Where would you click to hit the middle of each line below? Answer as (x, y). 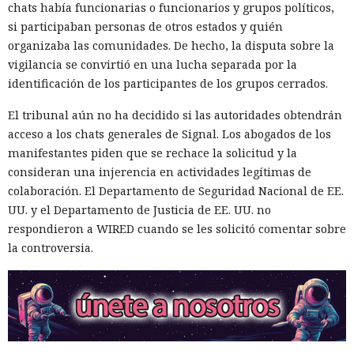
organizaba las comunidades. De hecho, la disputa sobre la (171, 46)
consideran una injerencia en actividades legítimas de (160, 172)
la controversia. (51, 248)
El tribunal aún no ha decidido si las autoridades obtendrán (175, 115)
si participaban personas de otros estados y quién (145, 27)
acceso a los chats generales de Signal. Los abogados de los (169, 134)
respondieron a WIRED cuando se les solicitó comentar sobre (177, 229)
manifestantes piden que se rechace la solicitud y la (153, 153)
